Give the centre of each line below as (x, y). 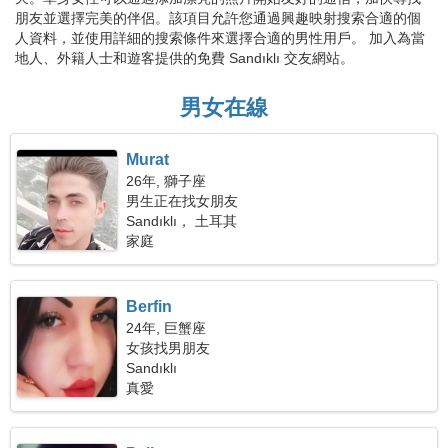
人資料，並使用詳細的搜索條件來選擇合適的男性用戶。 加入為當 (220, 38)
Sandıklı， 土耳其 (182, 221)
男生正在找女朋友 (182, 201)
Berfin (149, 306)
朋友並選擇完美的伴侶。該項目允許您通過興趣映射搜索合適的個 (218, 18)
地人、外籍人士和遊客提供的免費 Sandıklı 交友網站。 (184, 58)
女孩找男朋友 (168, 348)
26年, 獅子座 (166, 181)
